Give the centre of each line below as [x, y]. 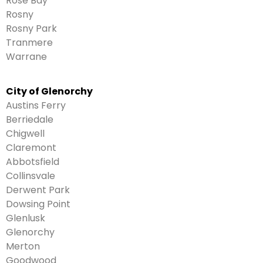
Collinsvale [31, 176]
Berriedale [30, 119]
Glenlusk [26, 218]
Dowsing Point [38, 204]
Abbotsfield [33, 161]
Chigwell [25, 133]
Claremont [31, 147]
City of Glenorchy [49, 91]
